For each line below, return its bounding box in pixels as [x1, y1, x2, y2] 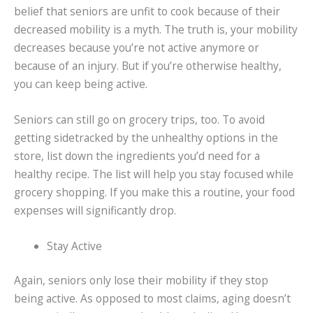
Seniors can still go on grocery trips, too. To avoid [14, 112, 265, 128]
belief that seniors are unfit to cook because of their [14, 3, 280, 20]
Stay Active [46, 238, 102, 254]
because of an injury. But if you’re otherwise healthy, [14, 58, 282, 74]
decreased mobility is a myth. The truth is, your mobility [14, 22, 298, 38]
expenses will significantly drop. [14, 203, 176, 219]
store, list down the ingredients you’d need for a [14, 148, 260, 164]
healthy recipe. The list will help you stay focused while [14, 166, 293, 182]
